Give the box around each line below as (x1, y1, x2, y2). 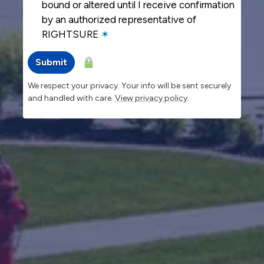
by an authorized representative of (42, 14, 196, 26)
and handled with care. (28, 93, 115, 104)
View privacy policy (115, 93, 187, 104)
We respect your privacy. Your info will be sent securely (28, 81, 231, 91)
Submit (35, 57, 67, 68)
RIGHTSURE (42, 28, 101, 41)
